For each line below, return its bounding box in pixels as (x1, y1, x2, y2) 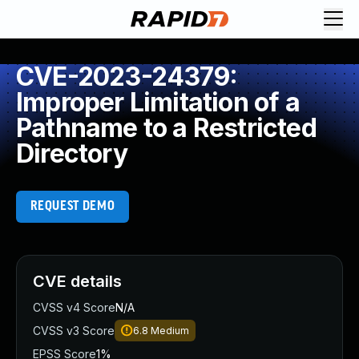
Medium (151, 325, 189, 337)
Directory (16, 138, 127, 169)
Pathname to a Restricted (16, 112, 317, 143)
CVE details (33, 272, 122, 291)
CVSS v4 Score (33, 301, 115, 314)
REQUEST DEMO (30, 200, 115, 213)
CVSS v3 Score (33, 324, 115, 337)
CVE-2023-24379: (16, 61, 237, 92)
